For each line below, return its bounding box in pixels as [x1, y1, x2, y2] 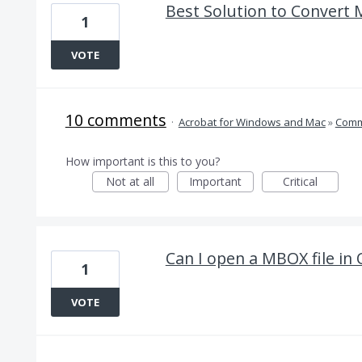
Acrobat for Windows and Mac [178, 115, 326, 129]
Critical [282, 174, 318, 189]
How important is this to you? [65, 154, 220, 169]
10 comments [65, 109, 166, 131]
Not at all [106, 174, 155, 189]
